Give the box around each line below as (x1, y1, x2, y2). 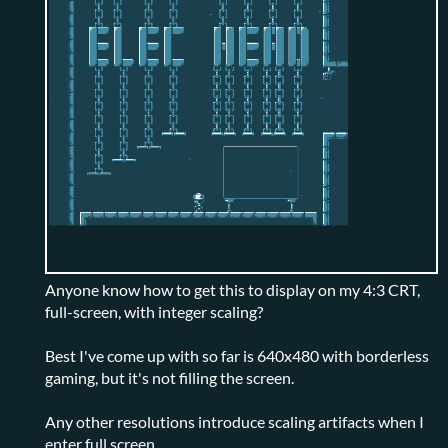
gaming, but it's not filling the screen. (45, 367, 294, 387)
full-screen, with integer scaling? (45, 301, 263, 321)
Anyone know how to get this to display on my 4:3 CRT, (45, 279, 420, 299)
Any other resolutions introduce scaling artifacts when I (45, 411, 424, 431)
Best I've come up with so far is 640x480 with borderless (45, 345, 429, 365)
